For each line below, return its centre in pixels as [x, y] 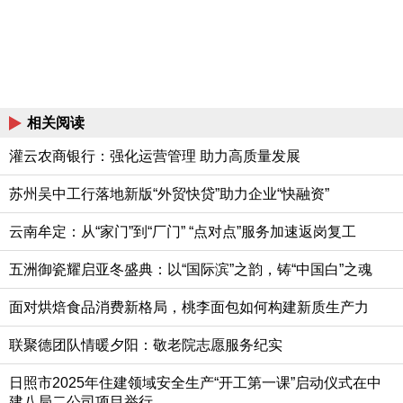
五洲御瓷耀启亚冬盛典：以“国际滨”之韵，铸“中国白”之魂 [191, 270]
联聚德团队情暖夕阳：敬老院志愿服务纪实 [146, 345]
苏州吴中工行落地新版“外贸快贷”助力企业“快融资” [169, 194]
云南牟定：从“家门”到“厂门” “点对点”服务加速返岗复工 [183, 232]
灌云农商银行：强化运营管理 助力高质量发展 [155, 157]
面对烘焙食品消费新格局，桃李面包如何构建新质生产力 [189, 308]
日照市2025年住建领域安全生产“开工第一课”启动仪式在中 [195, 383]
